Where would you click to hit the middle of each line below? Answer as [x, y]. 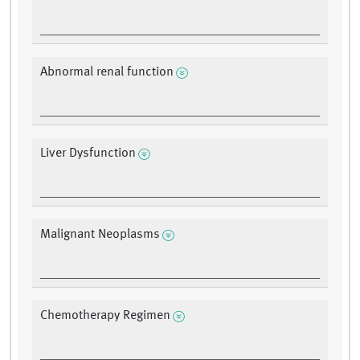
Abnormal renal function [107, 73]
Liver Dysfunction [88, 154]
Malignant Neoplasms [100, 235]
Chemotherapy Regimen [105, 316]
